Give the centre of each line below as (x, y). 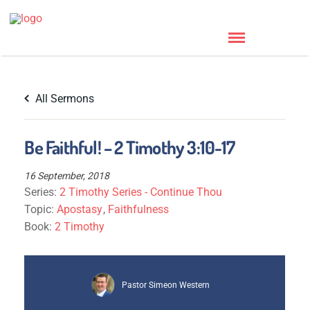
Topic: (41, 209)
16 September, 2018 (67, 176)
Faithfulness (139, 209)
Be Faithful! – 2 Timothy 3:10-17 (129, 147)
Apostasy (80, 209)
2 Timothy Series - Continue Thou (141, 192)
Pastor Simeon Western (166, 285)
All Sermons (64, 99)
